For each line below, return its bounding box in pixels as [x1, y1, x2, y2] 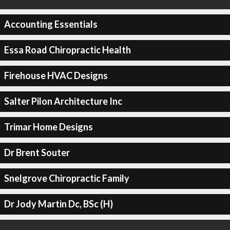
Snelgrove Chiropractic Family [4, 172, 129, 184]
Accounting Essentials [4, 18, 98, 30]
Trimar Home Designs [4, 121, 93, 132]
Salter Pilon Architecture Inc [4, 95, 122, 107]
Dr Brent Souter [4, 147, 70, 158]
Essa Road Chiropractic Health [4, 44, 131, 55]
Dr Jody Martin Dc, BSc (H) [4, 198, 113, 209]
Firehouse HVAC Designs [4, 70, 108, 81]
